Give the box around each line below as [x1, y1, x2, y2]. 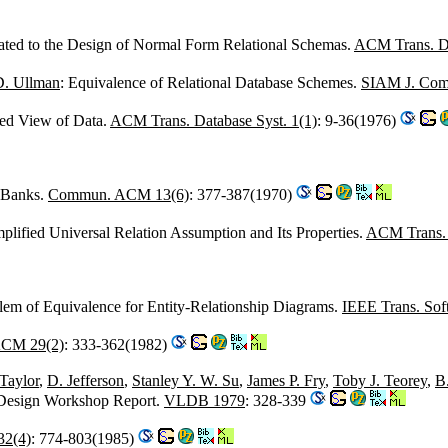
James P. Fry [247, 371, 325, 389]
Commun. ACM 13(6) [48, 185, 189, 203]
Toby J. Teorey [333, 371, 427, 389]
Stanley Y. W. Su [132, 371, 239, 389]
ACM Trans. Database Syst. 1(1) [110, 111, 317, 129]
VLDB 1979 [164, 391, 245, 409]
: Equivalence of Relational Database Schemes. [60, 73, 361, 91]
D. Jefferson [47, 371, 124, 389]
